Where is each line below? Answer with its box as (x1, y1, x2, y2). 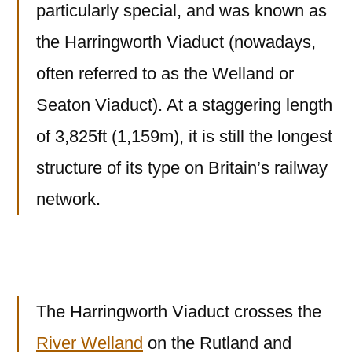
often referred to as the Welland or (36, 64, 294, 84)
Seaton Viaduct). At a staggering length (36, 95, 332, 115)
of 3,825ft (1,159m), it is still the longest (36, 126, 332, 147)
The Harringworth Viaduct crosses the (36, 302, 321, 322)
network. (36, 189, 101, 210)
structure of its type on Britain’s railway (36, 158, 328, 178)
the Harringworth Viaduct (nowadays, (36, 32, 316, 53)
